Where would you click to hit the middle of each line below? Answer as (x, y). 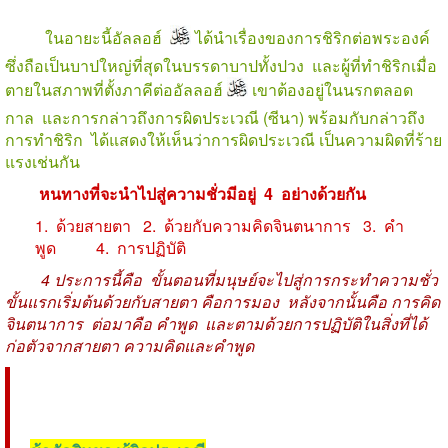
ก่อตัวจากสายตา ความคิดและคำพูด (129, 345)
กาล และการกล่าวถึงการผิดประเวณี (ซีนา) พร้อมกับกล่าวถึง (215, 117)
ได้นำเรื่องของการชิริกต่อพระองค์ (312, 38)
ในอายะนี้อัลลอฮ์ (85, 38)
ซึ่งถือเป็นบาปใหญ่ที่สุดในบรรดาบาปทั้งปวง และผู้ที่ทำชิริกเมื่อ (221, 65)
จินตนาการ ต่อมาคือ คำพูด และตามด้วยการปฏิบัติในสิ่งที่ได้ (216, 323)
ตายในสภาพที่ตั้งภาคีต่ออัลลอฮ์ (116, 89)
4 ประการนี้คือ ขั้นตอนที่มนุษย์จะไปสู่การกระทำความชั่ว (239, 279)
